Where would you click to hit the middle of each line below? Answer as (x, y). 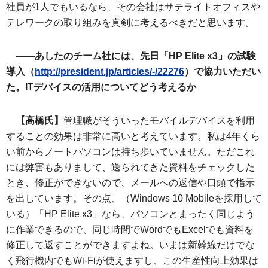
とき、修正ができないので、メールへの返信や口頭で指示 (130, 183)
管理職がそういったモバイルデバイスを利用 (159, 121)
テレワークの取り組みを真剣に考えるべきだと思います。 (130, 22)
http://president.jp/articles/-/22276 (109, 71)
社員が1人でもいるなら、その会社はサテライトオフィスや (133, 7)
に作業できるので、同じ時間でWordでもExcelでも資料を (130, 229)
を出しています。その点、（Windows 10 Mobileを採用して (134, 198)
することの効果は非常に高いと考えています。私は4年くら (133, 136)
